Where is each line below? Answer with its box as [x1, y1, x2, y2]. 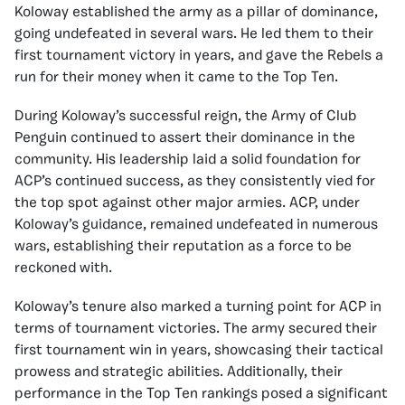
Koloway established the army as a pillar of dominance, [14, 5, 378, 20]
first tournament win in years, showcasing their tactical [14, 343, 383, 358]
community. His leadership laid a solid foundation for [14, 152, 361, 167]
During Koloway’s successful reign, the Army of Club [14, 108, 356, 124]
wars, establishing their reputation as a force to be [14, 239, 352, 254]
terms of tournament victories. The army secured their [14, 321, 377, 336]
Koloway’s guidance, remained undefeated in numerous [14, 217, 378, 232]
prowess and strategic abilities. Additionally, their [14, 364, 343, 380]
